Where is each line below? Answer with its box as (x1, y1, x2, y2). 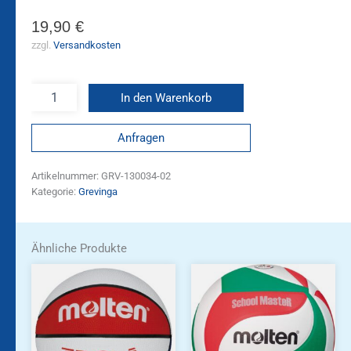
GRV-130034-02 (101, 169, 171, 182)
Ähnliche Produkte (31, 241, 127, 255)
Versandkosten (53, 38, 121, 51)
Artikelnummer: (31, 169, 101, 182)
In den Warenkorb (120, 91, 212, 106)
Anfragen (118, 130, 165, 145)
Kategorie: (31, 185, 78, 197)
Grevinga (78, 185, 118, 197)
